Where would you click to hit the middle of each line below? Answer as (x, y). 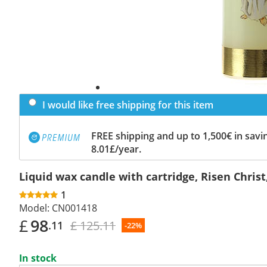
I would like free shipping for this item (128, 105)
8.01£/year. (116, 149)
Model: (34, 208)
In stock (38, 258)
